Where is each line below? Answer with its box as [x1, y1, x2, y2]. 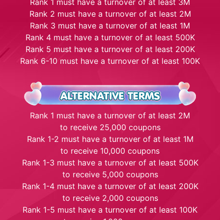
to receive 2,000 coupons [62, 192, 158, 203]
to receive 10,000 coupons [60, 145, 160, 156]
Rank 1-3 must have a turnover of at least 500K [22, 157, 198, 167]
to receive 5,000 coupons [62, 169, 158, 179]
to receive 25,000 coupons [59, 122, 161, 132]
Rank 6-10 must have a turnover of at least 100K [20, 55, 200, 66]
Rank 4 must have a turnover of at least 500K [25, 32, 195, 42]
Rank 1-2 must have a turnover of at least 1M [27, 134, 193, 144]
